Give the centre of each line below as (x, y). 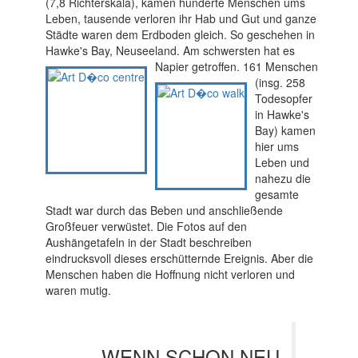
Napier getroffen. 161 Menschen (236, 67)
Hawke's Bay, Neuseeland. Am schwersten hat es (170, 51)
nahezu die (282, 179)
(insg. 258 (280, 83)
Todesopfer (283, 99)
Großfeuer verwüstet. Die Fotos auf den (146, 227)
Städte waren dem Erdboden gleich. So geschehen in (180, 35)
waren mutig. (78, 290)
